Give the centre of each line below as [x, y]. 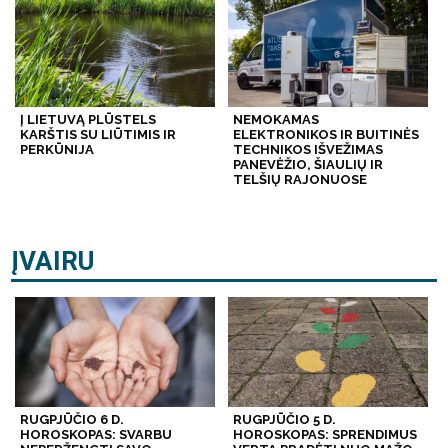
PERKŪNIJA [57, 150]
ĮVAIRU [53, 261]
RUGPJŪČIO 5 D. [284, 420]
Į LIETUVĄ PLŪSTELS [88, 120]
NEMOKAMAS [275, 120]
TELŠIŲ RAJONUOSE [299, 180]
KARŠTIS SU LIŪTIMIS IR [98, 135]
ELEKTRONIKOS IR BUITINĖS [325, 135]
